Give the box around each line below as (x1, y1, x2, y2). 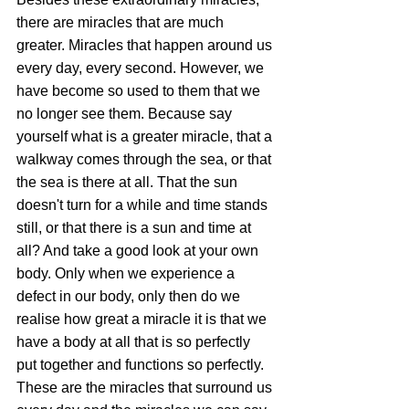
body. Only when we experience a (16, 266, 238, 282)
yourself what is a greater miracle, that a (16, 129, 276, 145)
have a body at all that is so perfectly (16, 334, 254, 351)
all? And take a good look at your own (16, 243, 262, 259)
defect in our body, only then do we (16, 288, 244, 305)
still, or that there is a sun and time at (16, 220, 255, 236)
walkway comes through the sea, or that (16, 152, 275, 168)
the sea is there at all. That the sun (16, 174, 241, 191)
